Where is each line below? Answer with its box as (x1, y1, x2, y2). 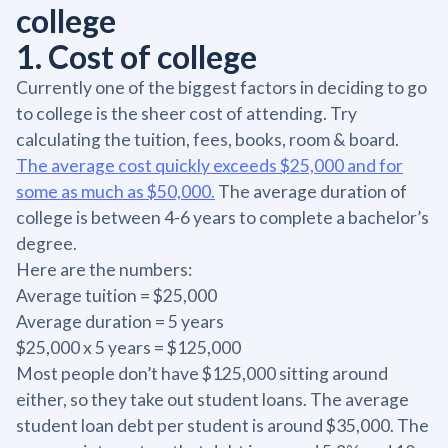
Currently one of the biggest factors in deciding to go (16, 77, 427, 99)
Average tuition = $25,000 (16, 285, 217, 307)
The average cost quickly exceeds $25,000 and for (16, 155, 403, 177)
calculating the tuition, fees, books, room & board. (16, 129, 399, 151)
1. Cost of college (16, 37, 257, 77)
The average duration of (215, 181, 407, 203)
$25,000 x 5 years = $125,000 (16, 337, 241, 359)
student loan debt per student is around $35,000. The (16, 415, 429, 437)
